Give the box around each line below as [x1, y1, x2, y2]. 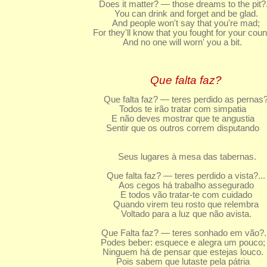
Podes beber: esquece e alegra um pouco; [79, 238, 265, 247]
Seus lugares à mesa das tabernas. [116, 152, 257, 162]
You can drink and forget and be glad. [114, 9, 258, 18]
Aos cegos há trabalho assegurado [118, 181, 254, 190]
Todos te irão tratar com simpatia [98, 104, 247, 114]
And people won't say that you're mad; [112, 18, 260, 28]
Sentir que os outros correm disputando [85, 123, 260, 133]
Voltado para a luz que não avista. [120, 209, 252, 219]
